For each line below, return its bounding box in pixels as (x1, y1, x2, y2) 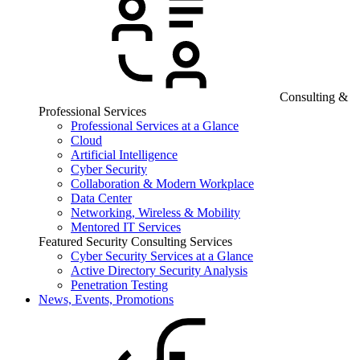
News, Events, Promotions (39, 292, 174, 306)
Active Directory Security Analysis (71, 264, 247, 277)
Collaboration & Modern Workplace (71, 177, 254, 190)
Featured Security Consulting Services (39, 235, 232, 248)
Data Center (71, 191, 132, 205)
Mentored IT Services (71, 220, 181, 234)
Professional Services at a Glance (71, 119, 239, 133)
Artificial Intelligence (71, 148, 178, 162)
